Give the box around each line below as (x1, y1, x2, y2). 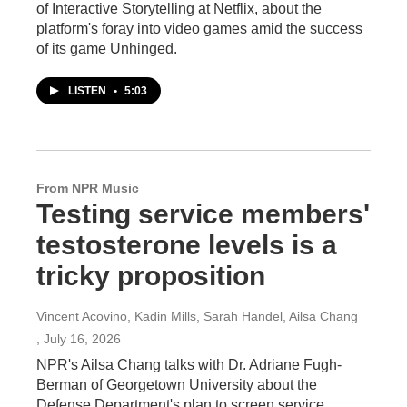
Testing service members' (36, 199, 370, 229)
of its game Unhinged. (36, 41, 177, 56)
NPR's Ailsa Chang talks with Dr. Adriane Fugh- (36, 357, 342, 372)
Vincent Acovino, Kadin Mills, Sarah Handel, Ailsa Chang (36, 309, 358, 323)
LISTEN (68, 84, 109, 97)
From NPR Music (36, 181, 139, 195)
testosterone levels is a (36, 230, 337, 260)
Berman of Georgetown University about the (36, 377, 317, 392)
